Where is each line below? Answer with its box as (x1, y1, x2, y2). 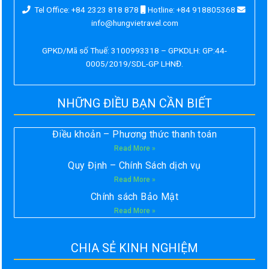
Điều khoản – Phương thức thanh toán (52, 128, 217, 141)
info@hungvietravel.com (91, 18, 178, 28)
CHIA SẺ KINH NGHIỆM (71, 241, 198, 256)
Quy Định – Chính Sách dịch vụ (68, 160, 201, 172)
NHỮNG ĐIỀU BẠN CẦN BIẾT (57, 96, 212, 111)
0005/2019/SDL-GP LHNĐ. (86, 59, 183, 69)
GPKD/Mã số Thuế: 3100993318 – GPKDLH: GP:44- (42, 46, 227, 56)
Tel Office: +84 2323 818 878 (30, 5, 141, 15)
